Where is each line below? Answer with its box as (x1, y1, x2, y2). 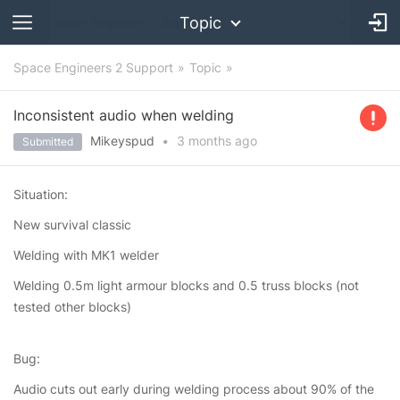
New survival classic (13, 217, 131, 232)
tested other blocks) (13, 299, 131, 314)
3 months (177, 133, 231, 148)
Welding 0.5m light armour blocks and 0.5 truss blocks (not (13, 278, 359, 293)
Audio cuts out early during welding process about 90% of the (13, 381, 374, 396)
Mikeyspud (90, 133, 154, 148)
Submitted (22, 135, 73, 148)
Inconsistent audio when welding (13, 106, 234, 124)
